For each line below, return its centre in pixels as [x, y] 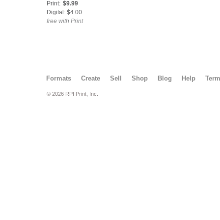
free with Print [65, 21]
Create [91, 78]
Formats [59, 78]
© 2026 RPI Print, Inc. [72, 94]
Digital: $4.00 [64, 12]
